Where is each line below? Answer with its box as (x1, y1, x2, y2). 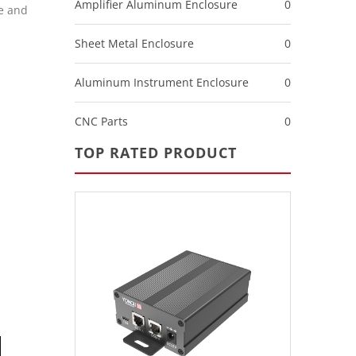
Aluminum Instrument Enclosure (74, 75, 249, 90)
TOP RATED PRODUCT (74, 143, 237, 162)
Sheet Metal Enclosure (74, 36, 194, 51)
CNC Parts (74, 114, 128, 129)
